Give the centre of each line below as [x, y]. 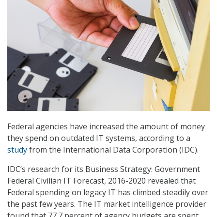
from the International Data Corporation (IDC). [113, 150]
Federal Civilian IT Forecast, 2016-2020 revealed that [101, 181]
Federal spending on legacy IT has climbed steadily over [108, 193]
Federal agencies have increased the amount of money [106, 127]
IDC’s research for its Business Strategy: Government [104, 169]
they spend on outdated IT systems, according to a [99, 138]
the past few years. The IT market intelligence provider [107, 204]
